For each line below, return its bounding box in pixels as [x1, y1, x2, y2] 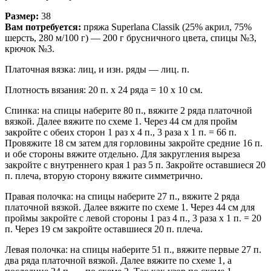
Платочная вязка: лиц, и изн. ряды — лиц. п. [5, 64, 189, 75]
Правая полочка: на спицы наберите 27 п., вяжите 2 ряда [5, 191, 240, 202]
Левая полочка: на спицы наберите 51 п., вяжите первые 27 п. [5, 244, 261, 255]
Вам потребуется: [5, 22, 81, 33]
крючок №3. [5, 44, 54, 54]
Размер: [5, 11, 39, 22]
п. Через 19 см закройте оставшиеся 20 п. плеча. [5, 224, 203, 235]
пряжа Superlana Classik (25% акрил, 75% [81, 22, 252, 33]
